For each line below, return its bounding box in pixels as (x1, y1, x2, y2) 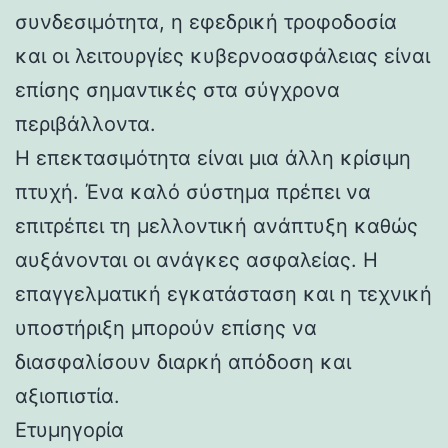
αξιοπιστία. (15, 383, 120, 408)
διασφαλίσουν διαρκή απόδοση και (15, 349, 351, 374)
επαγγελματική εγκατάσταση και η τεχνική (15, 281, 432, 306)
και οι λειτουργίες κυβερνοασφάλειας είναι (15, 43, 430, 68)
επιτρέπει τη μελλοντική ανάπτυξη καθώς (15, 213, 418, 238)
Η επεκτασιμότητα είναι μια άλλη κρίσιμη (15, 145, 411, 170)
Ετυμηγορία (15, 417, 124, 442)
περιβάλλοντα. (15, 111, 156, 136)
